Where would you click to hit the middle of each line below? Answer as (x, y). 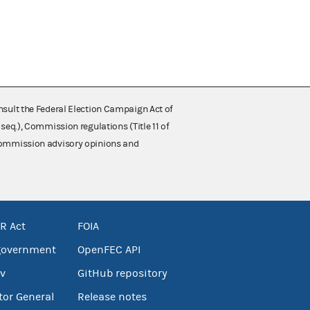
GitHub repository (122, 273)
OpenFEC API (109, 249)
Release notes (112, 297)
